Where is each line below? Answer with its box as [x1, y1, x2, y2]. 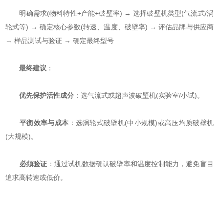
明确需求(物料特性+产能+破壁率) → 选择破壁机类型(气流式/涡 [5, 9, 214, 18]
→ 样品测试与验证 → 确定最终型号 [5, 37, 114, 45]
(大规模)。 [5, 132, 38, 141]
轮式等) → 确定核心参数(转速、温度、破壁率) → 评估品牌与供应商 [5, 23, 214, 31]
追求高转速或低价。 [5, 174, 67, 182]
